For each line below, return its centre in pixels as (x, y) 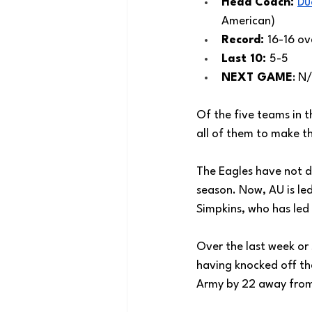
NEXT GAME (257, 78)
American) (250, 21)
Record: (244, 40)
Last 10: (245, 59)
